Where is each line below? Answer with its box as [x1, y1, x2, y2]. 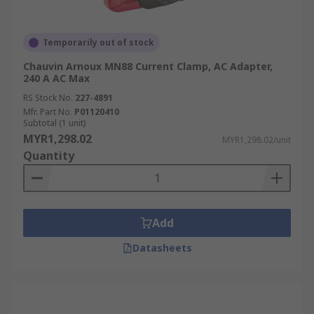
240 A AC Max [23, 71, 90, 85]
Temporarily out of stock [43, 36, 154, 48]
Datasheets [132, 241, 192, 254]
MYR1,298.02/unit [222, 134, 291, 146]
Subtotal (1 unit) [23, 117, 86, 129]
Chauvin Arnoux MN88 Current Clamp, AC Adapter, [23, 60, 273, 73]
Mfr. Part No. [23, 106, 72, 118]
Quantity [23, 148, 74, 163]
